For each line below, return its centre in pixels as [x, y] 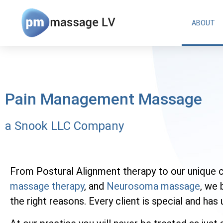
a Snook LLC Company [64, 126]
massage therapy [47, 186]
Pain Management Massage [104, 99]
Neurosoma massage [153, 186]
